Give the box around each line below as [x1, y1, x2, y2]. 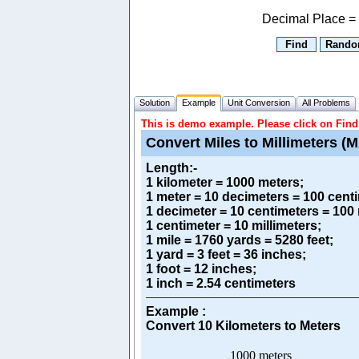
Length [146, 161, 189, 175]
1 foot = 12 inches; [146, 262, 256, 276]
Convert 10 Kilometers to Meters [146, 319, 341, 333]
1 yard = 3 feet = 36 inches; [146, 248, 306, 261]
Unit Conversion [228, 98, 290, 107]
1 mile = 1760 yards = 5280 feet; [146, 233, 333, 247]
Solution [139, 98, 170, 107]
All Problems [302, 98, 350, 107]
